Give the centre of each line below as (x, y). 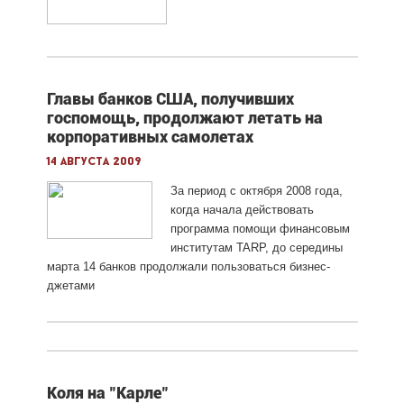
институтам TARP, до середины (256, 247)
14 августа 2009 (94, 161)
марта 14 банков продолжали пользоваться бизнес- (188, 266)
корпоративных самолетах (150, 136)
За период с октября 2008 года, (256, 190)
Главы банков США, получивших (170, 98)
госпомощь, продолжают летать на (184, 117)
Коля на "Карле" (107, 392)
